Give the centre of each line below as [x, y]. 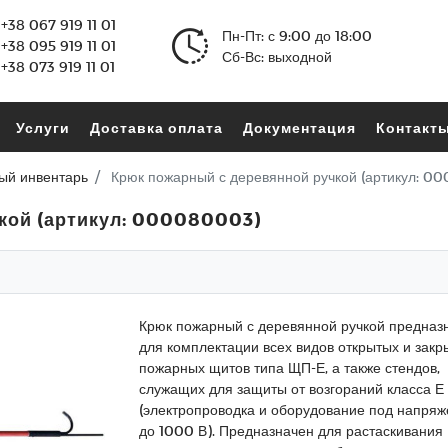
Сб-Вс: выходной [277, 56]
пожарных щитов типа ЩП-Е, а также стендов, [289, 367]
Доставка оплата [157, 127]
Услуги [43, 127]
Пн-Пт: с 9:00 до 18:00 [297, 35]
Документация [300, 127]
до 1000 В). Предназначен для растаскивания [291, 430]
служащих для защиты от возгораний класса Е [291, 388]
